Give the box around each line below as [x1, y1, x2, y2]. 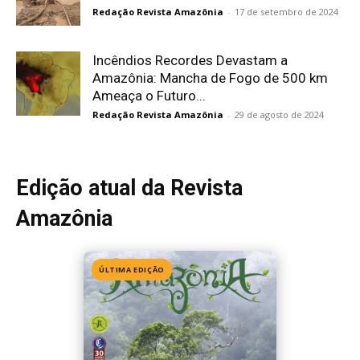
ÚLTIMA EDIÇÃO [99, 264, 165, 275]
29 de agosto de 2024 [235, 108, 324, 121]
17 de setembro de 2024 [235, 6, 338, 18]
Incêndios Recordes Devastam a [92, 52, 288, 68]
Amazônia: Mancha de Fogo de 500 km [92, 70, 328, 86]
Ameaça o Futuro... [92, 88, 206, 104]
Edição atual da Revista [16, 175, 243, 201]
